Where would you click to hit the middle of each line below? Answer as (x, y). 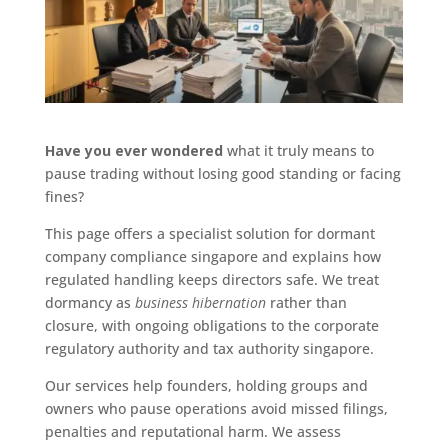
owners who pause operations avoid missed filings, (216, 408)
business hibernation (200, 302)
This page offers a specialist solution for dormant (209, 233)
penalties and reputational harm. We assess (192, 431)
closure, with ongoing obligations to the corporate (211, 325)
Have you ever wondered (133, 150)
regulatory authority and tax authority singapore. (209, 348)
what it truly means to (298, 150)
